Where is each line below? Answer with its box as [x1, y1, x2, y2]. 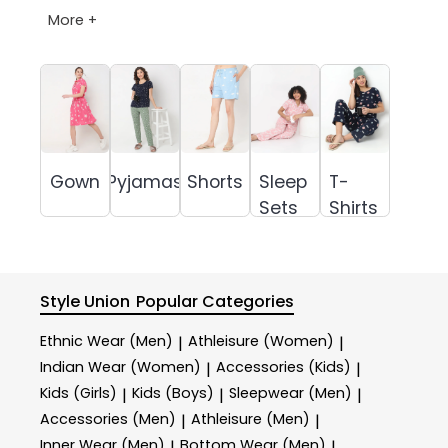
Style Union [40, 289, 130, 313]
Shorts [186, 169, 243, 194]
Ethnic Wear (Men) [40, 331, 173, 352]
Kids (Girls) [40, 382, 117, 403]
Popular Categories [136, 289, 295, 313]
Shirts [328, 195, 378, 220]
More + [48, 9, 97, 30]
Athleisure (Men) [191, 408, 310, 429]
